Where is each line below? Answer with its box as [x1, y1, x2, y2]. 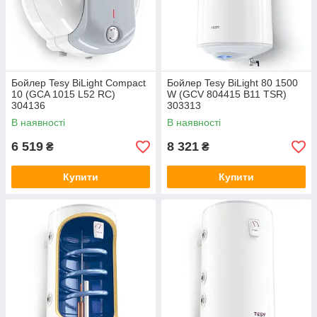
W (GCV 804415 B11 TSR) [167, 88, 287, 100]
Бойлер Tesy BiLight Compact [11, 77, 146, 88]
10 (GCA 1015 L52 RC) [11, 88, 115, 100]
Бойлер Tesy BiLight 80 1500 [167, 77, 298, 88]
